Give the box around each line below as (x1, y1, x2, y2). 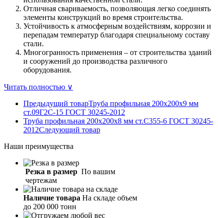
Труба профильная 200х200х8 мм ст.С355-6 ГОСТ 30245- (23, 116, 213, 125)
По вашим (79, 167, 117, 176)
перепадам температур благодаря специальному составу (23, 30, 210, 39)
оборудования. (23, 65, 72, 74)
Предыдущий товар (23, 99, 89, 108)
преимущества (25, 142, 73, 150)
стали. (23, 39, 44, 48)
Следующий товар (39, 125, 100, 134)
